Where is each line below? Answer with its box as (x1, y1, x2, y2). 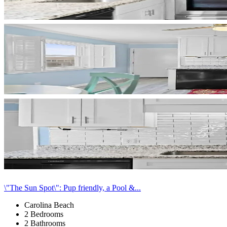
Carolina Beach (24, 200, 74, 209)
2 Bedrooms (24, 209, 63, 218)
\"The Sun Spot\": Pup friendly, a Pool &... (4, 183, 141, 192)
